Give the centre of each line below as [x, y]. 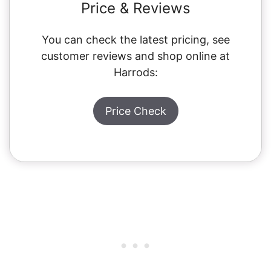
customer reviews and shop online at [135, 56]
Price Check [135, 111]
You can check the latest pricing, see [135, 39]
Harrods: [135, 72]
